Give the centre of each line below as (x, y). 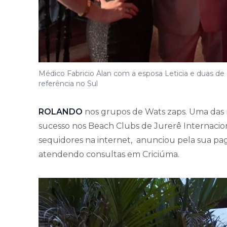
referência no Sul (68, 84)
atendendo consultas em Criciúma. (109, 155)
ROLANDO (62, 112)
